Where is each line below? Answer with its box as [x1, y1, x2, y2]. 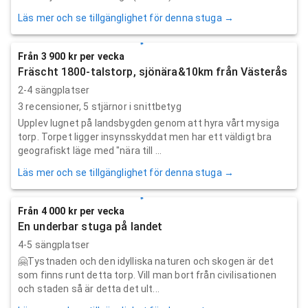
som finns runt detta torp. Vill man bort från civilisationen [18, 269, 276, 280]
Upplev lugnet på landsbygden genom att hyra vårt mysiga [18, 117, 280, 129]
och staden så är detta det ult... [18, 283, 159, 294]
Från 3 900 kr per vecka [18, 50, 125, 62]
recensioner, [23, 100, 84, 112]
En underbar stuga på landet [18, 219, 163, 233]
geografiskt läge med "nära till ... [18, 144, 162, 156]
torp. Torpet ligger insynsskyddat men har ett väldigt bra [18, 131, 272, 142]
